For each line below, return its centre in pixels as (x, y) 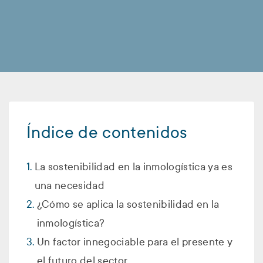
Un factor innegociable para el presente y (135, 242)
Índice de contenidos (107, 133)
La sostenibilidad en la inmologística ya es (134, 167)
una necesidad (70, 186)
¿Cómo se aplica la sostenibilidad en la (128, 205)
